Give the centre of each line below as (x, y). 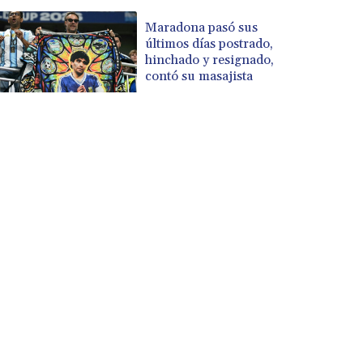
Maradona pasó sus (202, 27)
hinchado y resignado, (210, 60)
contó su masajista (199, 76)
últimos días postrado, (209, 43)
